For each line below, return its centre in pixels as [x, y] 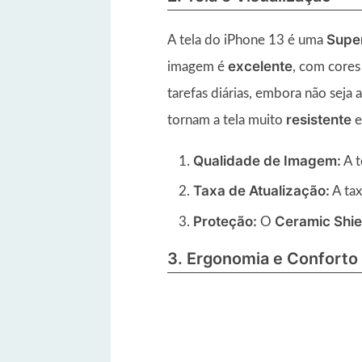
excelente [260, 66]
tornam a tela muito [227, 120]
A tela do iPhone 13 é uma [247, 40]
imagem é [198, 66]
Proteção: [225, 221]
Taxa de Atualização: [261, 191]
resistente [319, 119]
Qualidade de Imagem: [267, 160]
